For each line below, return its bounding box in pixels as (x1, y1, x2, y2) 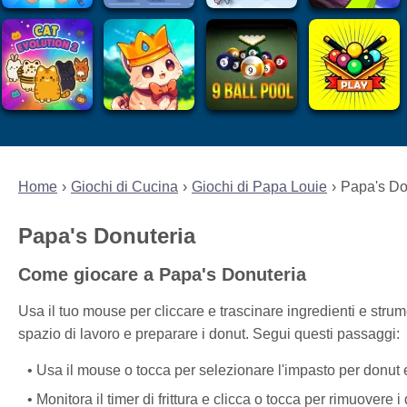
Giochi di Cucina (71, 179, 178, 195)
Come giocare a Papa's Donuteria (18, 263, 306, 284)
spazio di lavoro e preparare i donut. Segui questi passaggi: (18, 325, 400, 342)
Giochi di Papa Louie (192, 179, 327, 195)
